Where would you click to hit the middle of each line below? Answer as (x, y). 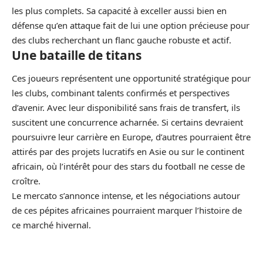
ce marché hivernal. (51, 225)
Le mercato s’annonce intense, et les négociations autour (126, 195)
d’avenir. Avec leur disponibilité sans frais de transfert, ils (126, 107)
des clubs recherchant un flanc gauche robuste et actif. (122, 40)
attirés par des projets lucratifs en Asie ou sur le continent (128, 151)
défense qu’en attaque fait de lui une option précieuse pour (131, 25)
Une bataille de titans (77, 55)
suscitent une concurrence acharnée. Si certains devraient (127, 122)
